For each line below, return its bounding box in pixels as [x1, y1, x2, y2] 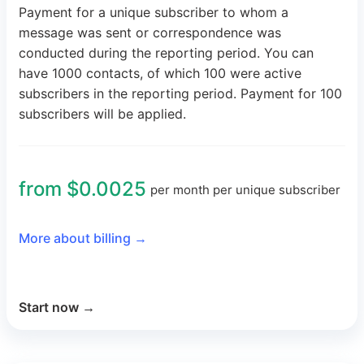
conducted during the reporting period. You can [19, 45, 314, 62]
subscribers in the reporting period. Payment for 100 [19, 85, 342, 102]
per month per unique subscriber [150, 181, 340, 197]
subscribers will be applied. [19, 106, 186, 123]
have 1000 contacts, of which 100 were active [19, 65, 301, 82]
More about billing [19, 230, 131, 247]
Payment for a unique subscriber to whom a [19, 4, 288, 21]
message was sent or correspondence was [19, 24, 281, 41]
